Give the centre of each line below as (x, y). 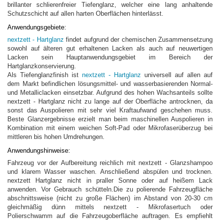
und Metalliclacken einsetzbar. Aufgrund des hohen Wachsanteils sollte (110, 93)
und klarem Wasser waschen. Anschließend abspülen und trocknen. (110, 172)
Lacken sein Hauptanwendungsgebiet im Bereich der (110, 57)
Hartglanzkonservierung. (42, 66)
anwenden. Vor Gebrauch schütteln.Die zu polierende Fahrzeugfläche (110, 189)
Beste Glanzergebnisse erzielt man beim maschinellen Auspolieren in (110, 119)
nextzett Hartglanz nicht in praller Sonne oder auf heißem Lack (110, 180)
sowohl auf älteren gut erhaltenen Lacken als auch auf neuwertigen (110, 48)
